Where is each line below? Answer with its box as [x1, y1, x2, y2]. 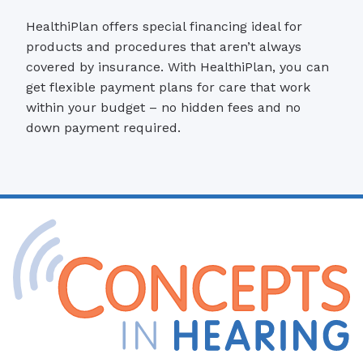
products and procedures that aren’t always [26, 39, 301, 55]
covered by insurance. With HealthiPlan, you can [26, 59, 329, 75]
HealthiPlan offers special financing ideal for [26, 19, 302, 35]
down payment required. [26, 120, 181, 136]
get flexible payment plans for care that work [26, 79, 310, 96]
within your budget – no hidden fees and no [26, 100, 301, 116]
